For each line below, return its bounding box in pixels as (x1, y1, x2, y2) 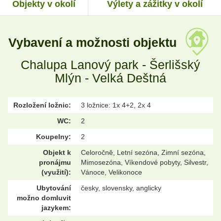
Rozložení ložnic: (13, 101, 71, 109)
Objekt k (43, 148, 71, 156)
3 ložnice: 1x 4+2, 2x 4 (81, 101, 151, 109)
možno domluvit (17, 193, 71, 202)
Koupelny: (36, 132, 71, 141)
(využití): (41, 168, 71, 176)
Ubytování (37, 184, 71, 192)
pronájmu (39, 158, 71, 166)
